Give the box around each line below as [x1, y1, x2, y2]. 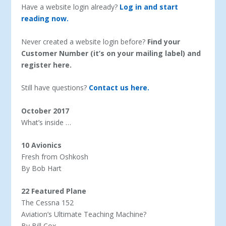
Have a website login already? [21, 2, 120, 12]
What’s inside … [21, 117, 72, 127]
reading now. [21, 14, 69, 24]
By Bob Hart [21, 163, 62, 173]
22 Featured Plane [21, 186, 87, 196]
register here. [21, 60, 72, 70]
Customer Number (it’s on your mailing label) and [21, 48, 201, 58]
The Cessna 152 [21, 198, 74, 208]
